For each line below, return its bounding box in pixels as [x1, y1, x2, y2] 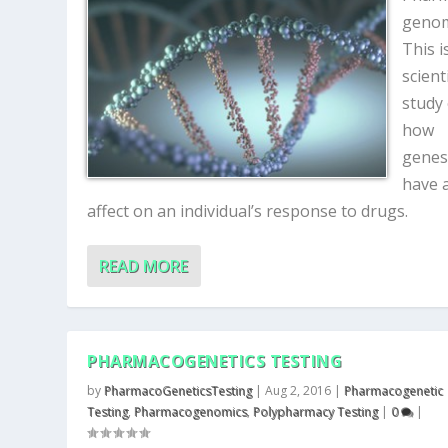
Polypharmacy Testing [253, 403, 379, 420]
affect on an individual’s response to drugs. [87, 200, 409, 222]
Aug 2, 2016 [265, 382, 332, 399]
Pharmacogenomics [134, 403, 248, 420]
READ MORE [99, 255, 189, 277]
